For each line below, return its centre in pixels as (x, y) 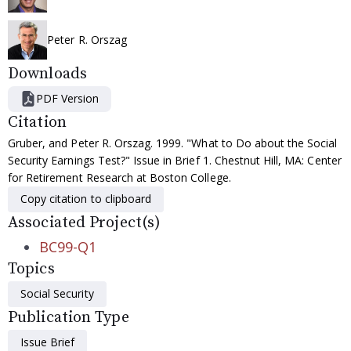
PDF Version (68, 98)
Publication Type (69, 317)
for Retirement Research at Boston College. (119, 177)
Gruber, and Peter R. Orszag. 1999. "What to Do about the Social (173, 143)
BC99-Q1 (68, 246)
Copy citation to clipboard (86, 198)
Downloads (47, 74)
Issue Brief (48, 342)
